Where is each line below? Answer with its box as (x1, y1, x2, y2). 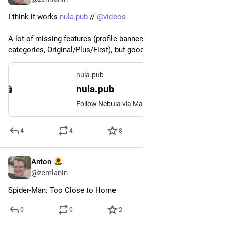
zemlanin (38, 168, 68, 177)
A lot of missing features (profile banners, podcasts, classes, (8, 34, 211, 43)
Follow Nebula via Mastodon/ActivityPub (76, 99, 203, 108)
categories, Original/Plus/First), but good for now (8, 45, 172, 54)
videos (103, 12, 126, 21)
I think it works (8, 12, 60, 21)
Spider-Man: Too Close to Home (8, 185, 116, 195)
